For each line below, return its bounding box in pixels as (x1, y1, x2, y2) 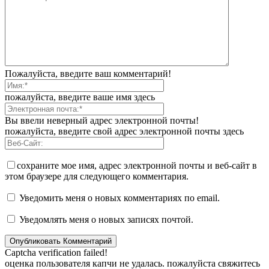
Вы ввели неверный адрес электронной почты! (5, 115, 199, 125)
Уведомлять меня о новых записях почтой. (19, 214, 193, 225)
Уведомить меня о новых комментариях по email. (19, 192, 220, 203)
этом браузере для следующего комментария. (5, 171, 189, 181)
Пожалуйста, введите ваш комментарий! (5, 68, 171, 79)
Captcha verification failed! (5, 247, 107, 258)
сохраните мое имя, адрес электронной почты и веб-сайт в (17, 160, 257, 171)
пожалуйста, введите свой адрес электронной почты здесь (5, 125, 244, 136)
